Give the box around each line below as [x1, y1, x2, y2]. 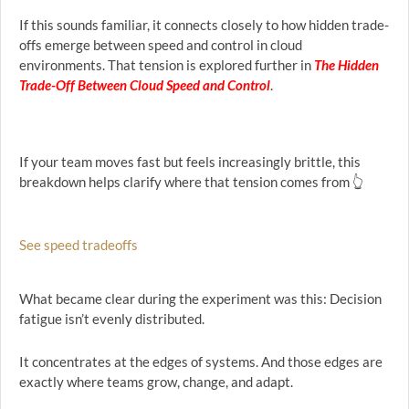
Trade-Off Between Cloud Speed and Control [19, 77, 270, 93]
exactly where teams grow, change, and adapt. [19, 373, 293, 390]
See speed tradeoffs [19, 236, 138, 253]
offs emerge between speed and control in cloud [19, 37, 302, 53]
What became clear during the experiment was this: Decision [19, 290, 382, 307]
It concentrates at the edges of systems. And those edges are [19, 353, 383, 370]
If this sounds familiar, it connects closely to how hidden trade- [19, 16, 389, 33]
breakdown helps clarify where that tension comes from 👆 [19, 173, 363, 190]
